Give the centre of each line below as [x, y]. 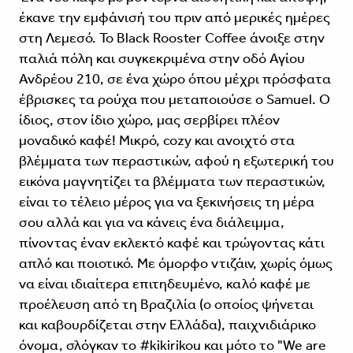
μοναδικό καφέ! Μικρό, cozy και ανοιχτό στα [156, 140]
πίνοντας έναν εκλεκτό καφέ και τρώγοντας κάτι [171, 242]
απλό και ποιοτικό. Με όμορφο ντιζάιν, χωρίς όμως [175, 263]
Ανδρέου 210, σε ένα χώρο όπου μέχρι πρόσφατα [175, 78]
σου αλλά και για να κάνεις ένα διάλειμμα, [151, 222]
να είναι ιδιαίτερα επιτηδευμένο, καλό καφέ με [164, 283]
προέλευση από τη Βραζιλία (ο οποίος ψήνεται [166, 304]
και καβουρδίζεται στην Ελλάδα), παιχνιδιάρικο [167, 324]
